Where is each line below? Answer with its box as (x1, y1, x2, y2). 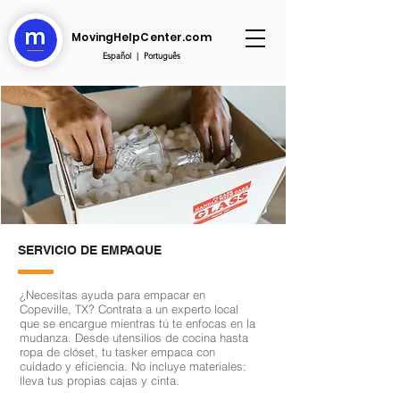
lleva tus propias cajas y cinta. (20, 373, 179, 387)
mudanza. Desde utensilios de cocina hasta (20, 330, 248, 345)
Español (102, 50, 131, 61)
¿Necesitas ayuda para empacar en (20, 287, 205, 302)
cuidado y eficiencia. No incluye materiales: (20, 359, 246, 373)
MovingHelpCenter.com (71, 29, 212, 45)
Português (143, 50, 180, 61)
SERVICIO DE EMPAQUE (18, 243, 162, 257)
